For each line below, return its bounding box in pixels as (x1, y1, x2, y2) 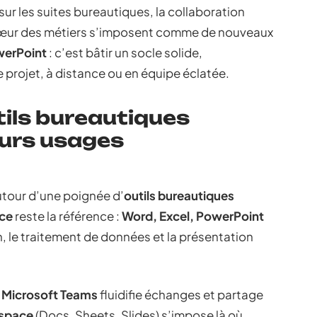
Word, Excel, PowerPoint (122, 208, 264, 224)
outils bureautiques (124, 188, 234, 203)
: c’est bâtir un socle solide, (47, 45, 202, 60)
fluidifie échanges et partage (98, 287, 263, 302)
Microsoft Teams (1, 287, 98, 302)
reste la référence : (13, 208, 122, 224)
